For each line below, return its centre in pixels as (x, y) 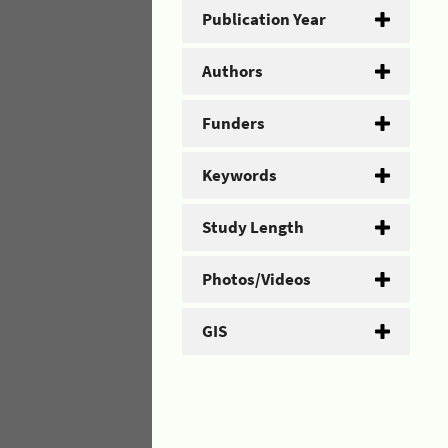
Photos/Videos (256, 278)
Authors (232, 70)
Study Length (253, 226)
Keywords (239, 174)
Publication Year (264, 18)
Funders (233, 122)
